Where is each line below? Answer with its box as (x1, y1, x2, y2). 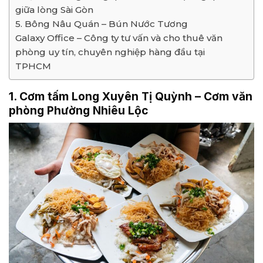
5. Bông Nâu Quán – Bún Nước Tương (15, 18, 188, 29)
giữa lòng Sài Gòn (15, 4, 93, 15)
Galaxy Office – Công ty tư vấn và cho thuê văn (15, 32, 222, 43)
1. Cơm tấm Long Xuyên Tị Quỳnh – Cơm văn (9, 89, 252, 103)
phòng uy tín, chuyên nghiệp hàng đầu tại (15, 46, 205, 58)
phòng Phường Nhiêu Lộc (9, 103, 149, 117)
